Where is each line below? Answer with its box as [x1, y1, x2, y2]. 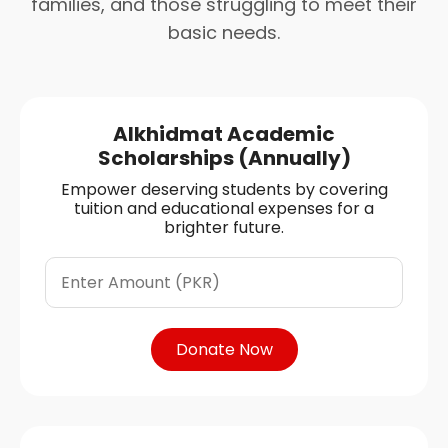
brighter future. [164, 215, 284, 239]
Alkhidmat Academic [113, 119, 335, 148]
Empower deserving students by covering [60, 177, 388, 201]
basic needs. [168, 19, 280, 45]
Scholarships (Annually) [97, 143, 351, 172]
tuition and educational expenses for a [74, 196, 374, 220]
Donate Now [175, 337, 273, 361]
